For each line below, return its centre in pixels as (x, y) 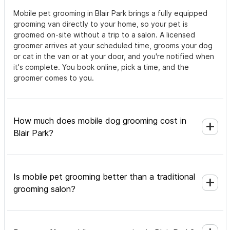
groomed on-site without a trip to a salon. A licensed (104, 35)
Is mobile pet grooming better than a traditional (104, 177)
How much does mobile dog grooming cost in (100, 121)
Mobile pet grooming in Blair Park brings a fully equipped (110, 13)
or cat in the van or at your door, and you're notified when (114, 56)
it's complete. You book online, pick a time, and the (101, 67)
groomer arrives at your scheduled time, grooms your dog (113, 46)
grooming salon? (44, 189)
